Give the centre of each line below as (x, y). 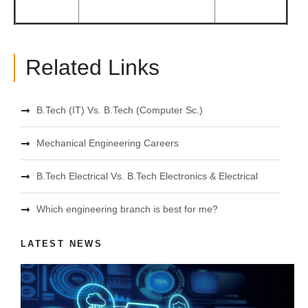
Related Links (92, 68)
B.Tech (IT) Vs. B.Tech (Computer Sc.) (119, 110)
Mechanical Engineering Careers (107, 143)
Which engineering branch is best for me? (127, 209)
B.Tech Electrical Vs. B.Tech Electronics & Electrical (147, 176)
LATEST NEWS (62, 244)
